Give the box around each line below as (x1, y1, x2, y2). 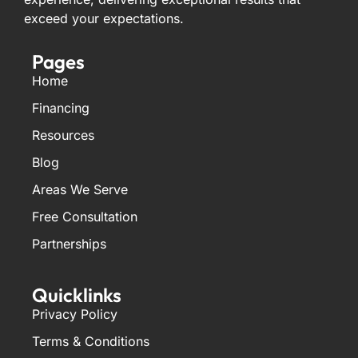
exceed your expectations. (24, 10, 184, 27)
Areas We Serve (32, 181, 128, 198)
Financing (32, 100, 89, 117)
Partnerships (32, 236, 106, 253)
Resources (32, 127, 94, 144)
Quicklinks (32, 283, 121, 308)
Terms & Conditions (32, 333, 149, 350)
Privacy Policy (32, 306, 117, 323)
